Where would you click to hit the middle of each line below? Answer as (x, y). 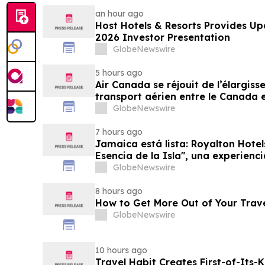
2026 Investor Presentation (162, 37)
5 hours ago (119, 72)
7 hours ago (119, 132)
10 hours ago (121, 250)
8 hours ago (119, 191)
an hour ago (119, 13)
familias (115, 167)
